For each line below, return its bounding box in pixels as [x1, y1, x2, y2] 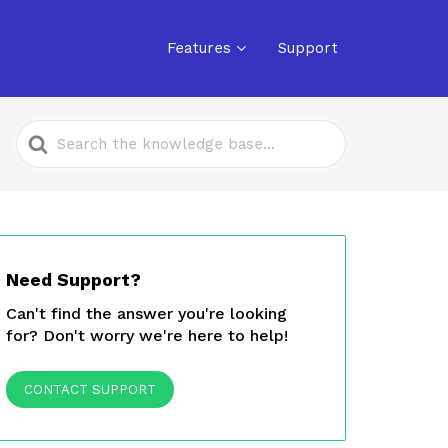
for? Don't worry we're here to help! [5, 326, 288, 345]
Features [167, 39, 231, 57]
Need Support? [5, 269, 141, 290]
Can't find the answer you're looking [5, 304, 287, 323]
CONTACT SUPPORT [23, 382, 156, 397]
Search [16, 124, 70, 143]
